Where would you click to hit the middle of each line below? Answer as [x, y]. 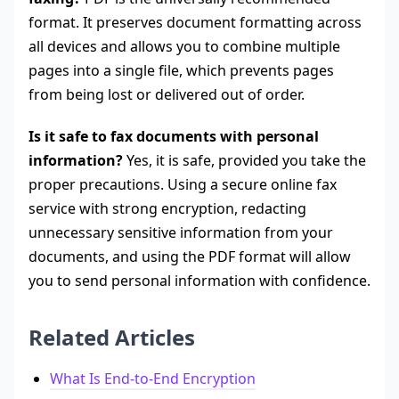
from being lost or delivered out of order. [167, 95]
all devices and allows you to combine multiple [184, 47]
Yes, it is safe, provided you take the [244, 161]
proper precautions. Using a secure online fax [183, 185]
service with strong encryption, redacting [167, 209]
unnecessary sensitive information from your [181, 233]
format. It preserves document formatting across [195, 23]
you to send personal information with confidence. [199, 281]
